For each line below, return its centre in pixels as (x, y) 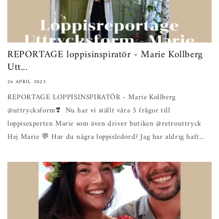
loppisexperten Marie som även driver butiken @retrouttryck (105, 124)
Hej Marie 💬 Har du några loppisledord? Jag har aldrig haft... (106, 137)
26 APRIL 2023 (27, 82)
